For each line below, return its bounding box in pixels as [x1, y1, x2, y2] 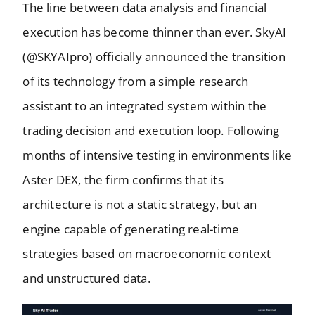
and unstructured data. [22, 270, 150, 287]
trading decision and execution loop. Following [22, 122, 280, 139]
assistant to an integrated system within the [22, 98, 267, 115]
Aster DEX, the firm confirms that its [22, 172, 224, 188]
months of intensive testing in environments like [22, 147, 292, 164]
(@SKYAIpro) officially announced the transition [22, 49, 285, 65]
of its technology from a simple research [22, 73, 249, 90]
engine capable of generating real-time [22, 221, 240, 238]
